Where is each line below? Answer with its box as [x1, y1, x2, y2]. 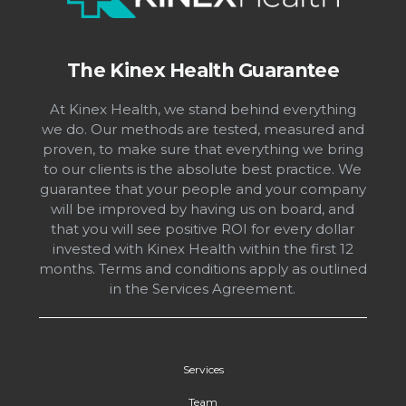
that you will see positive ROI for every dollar [51, 220, 355, 238]
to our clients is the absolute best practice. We [43, 160, 362, 179]
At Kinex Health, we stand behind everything [49, 101, 356, 119]
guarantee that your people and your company [39, 180, 366, 198]
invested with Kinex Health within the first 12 [52, 240, 353, 258]
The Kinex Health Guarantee [67, 59, 339, 82]
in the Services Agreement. [110, 280, 296, 298]
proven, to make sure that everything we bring [42, 140, 363, 159]
